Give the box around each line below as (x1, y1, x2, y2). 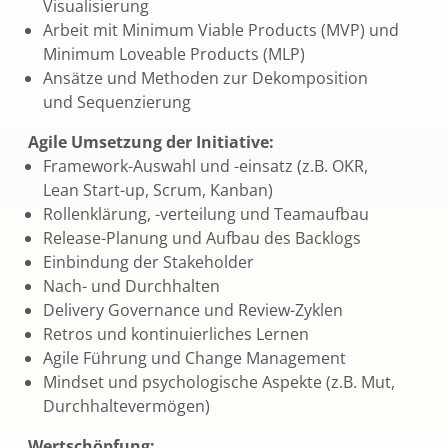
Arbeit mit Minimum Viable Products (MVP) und (43, 18, 399, 41)
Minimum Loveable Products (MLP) (43, 42, 305, 65)
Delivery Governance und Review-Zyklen (43, 298, 343, 321)
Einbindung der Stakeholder (43, 250, 254, 273)
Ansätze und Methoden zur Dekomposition (43, 66, 368, 89)
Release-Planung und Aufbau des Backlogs (43, 226, 361, 249)
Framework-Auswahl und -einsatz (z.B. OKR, (43, 154, 368, 177)
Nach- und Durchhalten (43, 274, 220, 297)
